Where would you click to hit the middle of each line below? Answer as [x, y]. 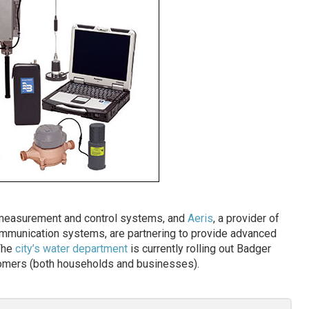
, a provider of [246, 219]
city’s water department [71, 249]
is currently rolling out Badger [199, 249]
